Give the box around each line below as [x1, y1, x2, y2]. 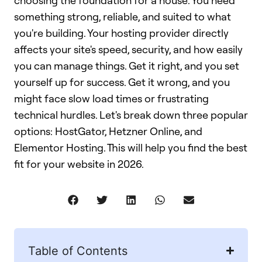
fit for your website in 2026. [14, 157, 144, 170]
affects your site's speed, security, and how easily [14, 43, 243, 56]
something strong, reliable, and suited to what [14, 10, 231, 23]
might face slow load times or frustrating [14, 92, 209, 105]
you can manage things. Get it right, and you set [14, 59, 239, 72]
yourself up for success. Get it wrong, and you [14, 75, 230, 88]
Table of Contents [28, 243, 127, 258]
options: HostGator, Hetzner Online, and [14, 125, 202, 137]
